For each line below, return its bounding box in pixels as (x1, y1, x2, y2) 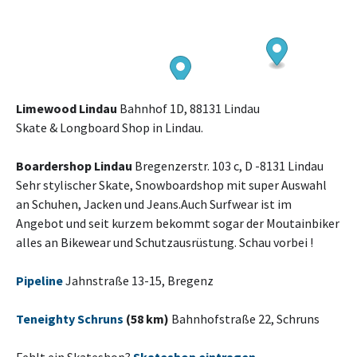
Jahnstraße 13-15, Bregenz (63, 273, 214, 288)
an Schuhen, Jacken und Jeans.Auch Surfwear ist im (16, 196, 292, 212)
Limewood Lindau (16, 100, 117, 116)
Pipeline (16, 273, 63, 288)
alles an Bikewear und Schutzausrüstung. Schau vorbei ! (16, 234, 313, 250)
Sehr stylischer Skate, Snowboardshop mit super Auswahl (16, 177, 327, 193)
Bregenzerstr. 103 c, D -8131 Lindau (132, 158, 324, 174)
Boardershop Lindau (16, 158, 132, 174)
